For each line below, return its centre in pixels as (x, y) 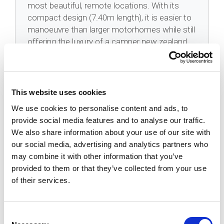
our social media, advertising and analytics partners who (110, 144)
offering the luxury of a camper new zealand (107, 42)
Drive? (35, 145)
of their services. (41, 180)
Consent (17, 214)
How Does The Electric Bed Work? (104, 178)
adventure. (47, 54)
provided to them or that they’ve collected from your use (109, 168)
